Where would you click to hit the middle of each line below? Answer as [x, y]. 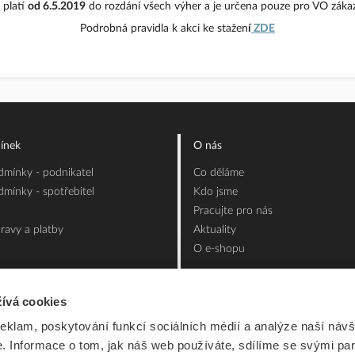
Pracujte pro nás [233, 211]
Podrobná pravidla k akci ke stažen [164, 29]
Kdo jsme [216, 192]
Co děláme [219, 173]
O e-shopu [219, 249]
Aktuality [215, 230]
